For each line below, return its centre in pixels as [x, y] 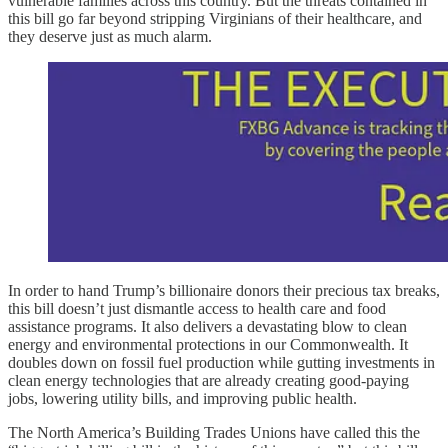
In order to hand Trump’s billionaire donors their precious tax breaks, [224, 291]
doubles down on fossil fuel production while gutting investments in [221, 363]
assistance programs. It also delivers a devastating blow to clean [207, 327]
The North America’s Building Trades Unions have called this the [214, 433]
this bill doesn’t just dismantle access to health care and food [197, 309]
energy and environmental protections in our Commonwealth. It [208, 345]
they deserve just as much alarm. [110, 37]
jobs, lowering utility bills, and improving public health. [182, 399]
